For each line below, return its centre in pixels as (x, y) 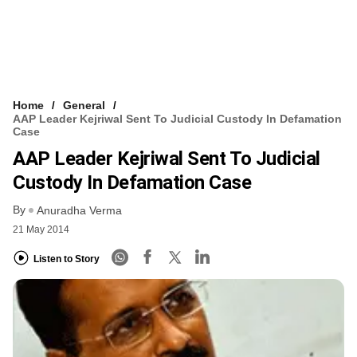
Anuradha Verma (79, 211)
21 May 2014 (41, 230)
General (84, 105)
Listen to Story (67, 259)
